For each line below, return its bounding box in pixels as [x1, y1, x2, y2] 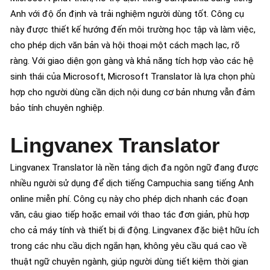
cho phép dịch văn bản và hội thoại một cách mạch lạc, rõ [10, 39, 240, 51]
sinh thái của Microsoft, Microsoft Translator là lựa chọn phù [10, 71, 255, 82]
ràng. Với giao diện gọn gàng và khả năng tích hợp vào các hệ [10, 55, 254, 66]
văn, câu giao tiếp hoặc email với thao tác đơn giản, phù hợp [10, 209, 250, 220]
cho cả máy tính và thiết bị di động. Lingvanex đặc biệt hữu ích [10, 224, 259, 236]
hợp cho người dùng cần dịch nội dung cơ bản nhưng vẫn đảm [10, 86, 255, 98]
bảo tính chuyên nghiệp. [10, 102, 104, 113]
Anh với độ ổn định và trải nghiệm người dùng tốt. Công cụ [10, 8, 244, 19]
